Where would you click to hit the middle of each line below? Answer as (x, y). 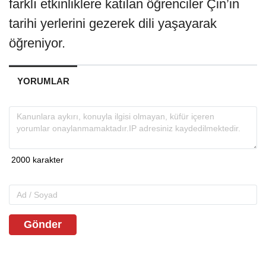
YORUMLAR (43, 81)
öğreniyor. (37, 43)
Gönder (43, 225)
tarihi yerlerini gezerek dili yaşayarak (113, 24)
